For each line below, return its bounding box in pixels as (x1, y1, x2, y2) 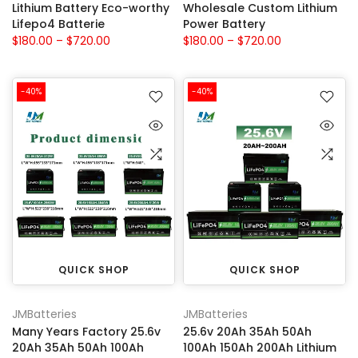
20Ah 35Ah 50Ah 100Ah (12, 339, 144, 356)
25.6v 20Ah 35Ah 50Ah (183, 323, 312, 340)
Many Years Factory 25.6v (12, 323, 161, 340)
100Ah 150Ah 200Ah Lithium (183, 339, 336, 356)
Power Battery (183, 15, 265, 32)
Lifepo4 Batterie (12, 15, 105, 32)
